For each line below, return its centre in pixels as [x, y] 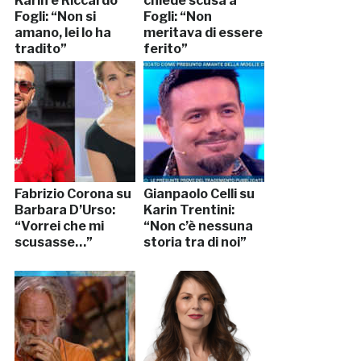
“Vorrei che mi [59, 226]
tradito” [40, 49]
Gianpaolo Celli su [199, 194]
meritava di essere [203, 33]
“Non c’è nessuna [198, 226]
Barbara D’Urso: [64, 210]
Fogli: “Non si [55, 17]
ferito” [165, 49]
